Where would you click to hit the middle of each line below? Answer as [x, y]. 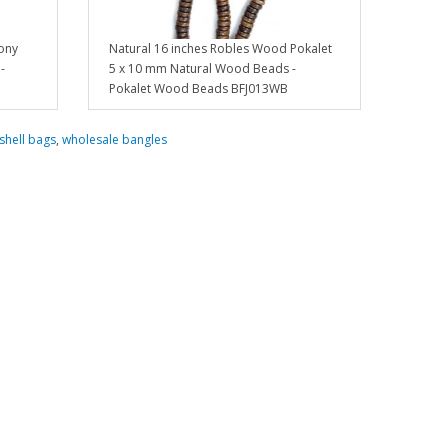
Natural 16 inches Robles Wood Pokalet [221, 49]
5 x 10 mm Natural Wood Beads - [203, 69]
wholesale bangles [114, 140]
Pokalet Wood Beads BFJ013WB [199, 89]
